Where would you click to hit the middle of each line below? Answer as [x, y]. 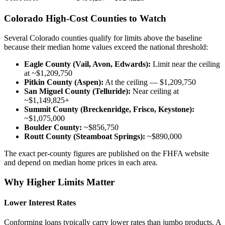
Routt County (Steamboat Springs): [85, 136]
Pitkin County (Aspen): [64, 82]
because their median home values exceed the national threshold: [106, 47]
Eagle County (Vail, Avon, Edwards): [87, 64]
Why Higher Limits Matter [59, 182]
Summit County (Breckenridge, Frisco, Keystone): [109, 109]
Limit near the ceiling [185, 64]
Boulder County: [53, 127]
